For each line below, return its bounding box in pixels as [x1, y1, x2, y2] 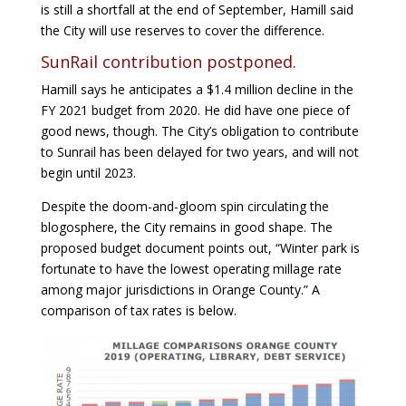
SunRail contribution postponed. [40, 50, 296, 72]
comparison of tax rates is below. [40, 301, 237, 319]
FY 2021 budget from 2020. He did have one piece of [40, 101, 350, 119]
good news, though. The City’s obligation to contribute [40, 121, 359, 140]
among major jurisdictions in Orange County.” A [40, 280, 320, 298]
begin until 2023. [40, 163, 136, 181]
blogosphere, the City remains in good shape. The [40, 217, 333, 236]
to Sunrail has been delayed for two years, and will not [40, 142, 359, 160]
